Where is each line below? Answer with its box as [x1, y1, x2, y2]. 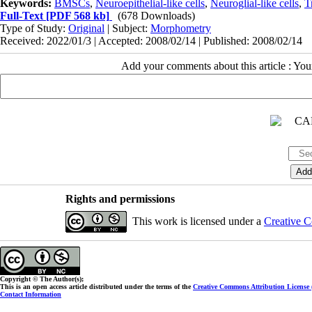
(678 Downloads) [118, 9, 195, 22]
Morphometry [150, 22, 211, 34]
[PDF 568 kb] [43, 9, 109, 22]
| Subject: [104, 22, 150, 34]
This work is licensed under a [132, 214, 264, 227]
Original [68, 22, 104, 34]
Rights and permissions [65, 192, 175, 205]
